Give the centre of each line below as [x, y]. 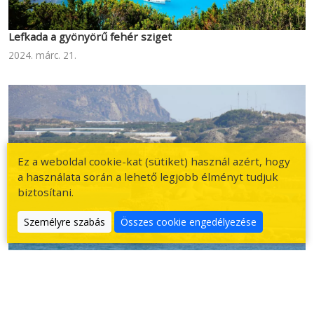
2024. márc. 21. [42, 55]
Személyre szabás [65, 221]
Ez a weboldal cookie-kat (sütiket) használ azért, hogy [154, 161]
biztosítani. [46, 192]
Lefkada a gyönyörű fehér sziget [90, 37]
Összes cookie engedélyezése [189, 221]
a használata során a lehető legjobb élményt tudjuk [148, 176]
